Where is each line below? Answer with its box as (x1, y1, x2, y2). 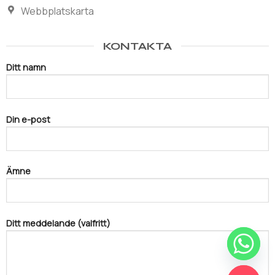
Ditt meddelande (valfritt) (6, 217, 110, 230)
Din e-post (6, 113, 50, 125)
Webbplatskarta (20, 4, 94, 18)
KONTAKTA (103, 39, 172, 53)
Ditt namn (6, 61, 46, 73)
